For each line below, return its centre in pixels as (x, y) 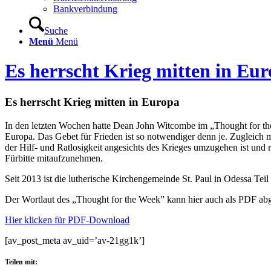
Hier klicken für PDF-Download (67, 220)
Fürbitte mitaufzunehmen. (54, 158)
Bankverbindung (85, 9)
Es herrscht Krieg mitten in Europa (92, 102)
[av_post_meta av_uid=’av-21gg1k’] (75, 240)
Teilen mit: (21, 262)
